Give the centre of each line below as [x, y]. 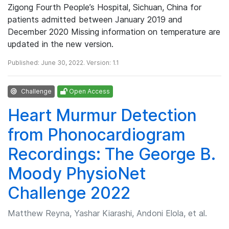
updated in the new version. [61, 44]
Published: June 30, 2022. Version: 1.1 [63, 62]
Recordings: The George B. [112, 154]
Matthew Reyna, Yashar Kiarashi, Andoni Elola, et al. [107, 213]
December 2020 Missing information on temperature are [114, 31]
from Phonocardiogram [97, 134]
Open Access [89, 91]
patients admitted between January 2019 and [95, 19]
